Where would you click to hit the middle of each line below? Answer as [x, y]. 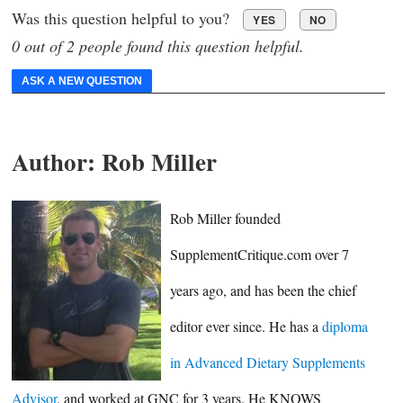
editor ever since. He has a [246, 326]
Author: [54, 161]
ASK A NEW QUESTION [82, 81]
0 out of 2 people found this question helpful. [158, 46]
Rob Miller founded [226, 218]
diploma [345, 326]
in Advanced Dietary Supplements [268, 362]
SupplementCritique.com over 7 [260, 254]
